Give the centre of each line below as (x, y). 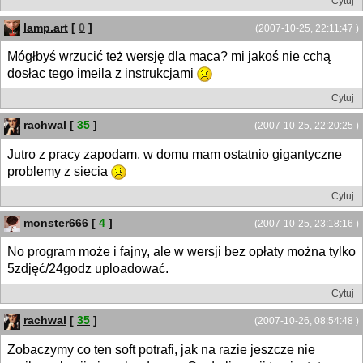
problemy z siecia (59, 171)
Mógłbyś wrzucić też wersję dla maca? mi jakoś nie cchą (169, 56)
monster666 (56, 222)
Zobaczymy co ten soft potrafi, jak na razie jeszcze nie (161, 349)
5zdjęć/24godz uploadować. (88, 269)
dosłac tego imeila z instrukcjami (102, 73)
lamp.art (46, 27)
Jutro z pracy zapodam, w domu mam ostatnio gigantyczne (175, 154)
